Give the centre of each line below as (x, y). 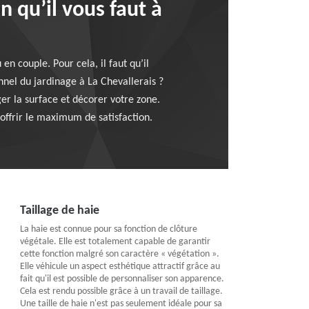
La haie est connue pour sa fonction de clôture (108, 229)
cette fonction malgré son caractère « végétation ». (119, 254)
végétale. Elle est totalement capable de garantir (115, 242)
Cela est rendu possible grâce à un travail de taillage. (121, 291)
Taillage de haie (59, 211)
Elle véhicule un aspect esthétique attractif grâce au (120, 267)
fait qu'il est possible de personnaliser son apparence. (122, 279)
